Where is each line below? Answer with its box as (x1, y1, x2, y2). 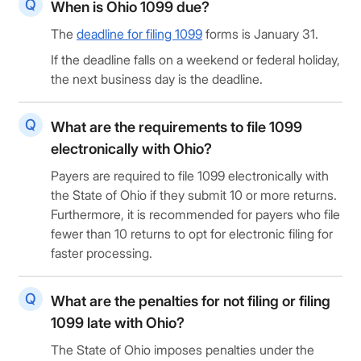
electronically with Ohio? (51, 140, 212, 157)
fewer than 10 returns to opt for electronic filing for (51, 226, 333, 242)
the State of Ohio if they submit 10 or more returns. (51, 187, 337, 203)
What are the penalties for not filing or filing (51, 293, 330, 309)
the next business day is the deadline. (51, 71, 263, 87)
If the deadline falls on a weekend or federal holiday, (51, 52, 340, 68)
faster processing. (51, 245, 152, 261)
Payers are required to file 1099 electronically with (51, 168, 329, 184)
